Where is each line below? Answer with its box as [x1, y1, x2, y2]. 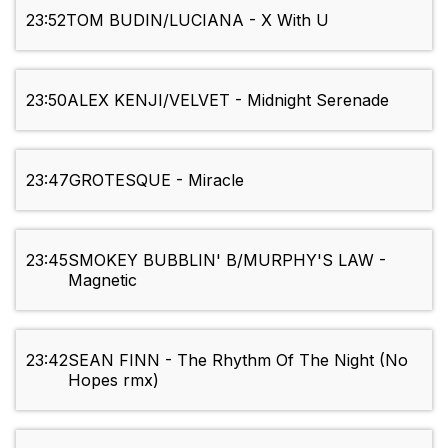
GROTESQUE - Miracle [69, 170, 244, 191]
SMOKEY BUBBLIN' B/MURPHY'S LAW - [68, 250, 386, 271]
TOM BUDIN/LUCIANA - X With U [66, 10, 329, 31]
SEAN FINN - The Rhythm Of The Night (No [68, 350, 408, 371]
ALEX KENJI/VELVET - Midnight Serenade [67, 90, 389, 111]
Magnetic [68, 270, 137, 291]
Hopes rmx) [68, 370, 159, 391]
